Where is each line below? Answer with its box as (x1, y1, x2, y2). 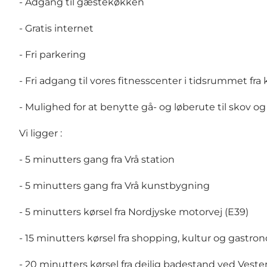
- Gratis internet (19, 23, 94, 35)
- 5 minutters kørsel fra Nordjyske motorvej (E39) (19, 206, 249, 218)
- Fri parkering (19, 49, 86, 61)
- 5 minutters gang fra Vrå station (19, 154, 175, 166)
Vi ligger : (19, 128, 62, 139)
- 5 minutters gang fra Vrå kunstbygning (19, 180, 210, 192)
